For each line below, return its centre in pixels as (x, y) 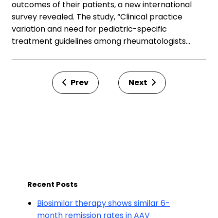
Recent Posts (53, 184)
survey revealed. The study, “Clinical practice (97, 17)
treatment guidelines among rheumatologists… (101, 41)
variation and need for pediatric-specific (89, 29)
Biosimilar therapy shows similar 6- (103, 203)
